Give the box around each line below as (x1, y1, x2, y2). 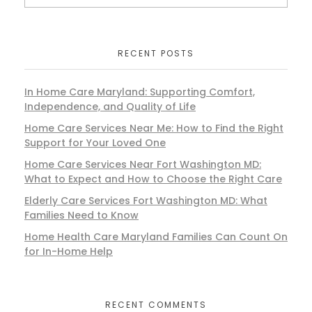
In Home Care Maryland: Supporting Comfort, (24, 85, 255, 100)
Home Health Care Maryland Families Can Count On (24, 229, 288, 244)
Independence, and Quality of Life (24, 100, 196, 114)
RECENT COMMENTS (105, 298, 207, 311)
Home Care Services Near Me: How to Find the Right (24, 121, 283, 136)
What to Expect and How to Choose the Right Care (24, 172, 282, 187)
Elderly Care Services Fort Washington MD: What (24, 193, 267, 208)
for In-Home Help (24, 244, 113, 258)
